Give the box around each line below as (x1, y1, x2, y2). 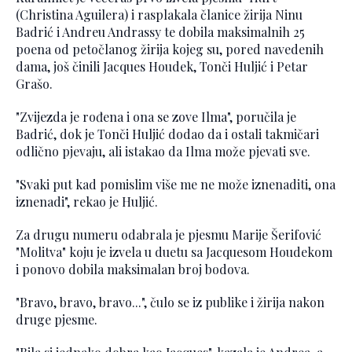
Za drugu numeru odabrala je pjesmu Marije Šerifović (16, 225, 321, 243)
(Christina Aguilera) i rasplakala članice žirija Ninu (16, 5, 302, 23)
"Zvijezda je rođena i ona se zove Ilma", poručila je (16, 108, 296, 125)
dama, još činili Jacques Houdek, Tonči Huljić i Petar (16, 57, 308, 75)
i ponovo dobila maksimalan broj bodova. (16, 260, 250, 277)
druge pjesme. (16, 310, 97, 328)
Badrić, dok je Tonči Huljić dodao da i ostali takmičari (16, 125, 319, 142)
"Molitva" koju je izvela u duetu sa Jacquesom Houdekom (16, 243, 332, 260)
